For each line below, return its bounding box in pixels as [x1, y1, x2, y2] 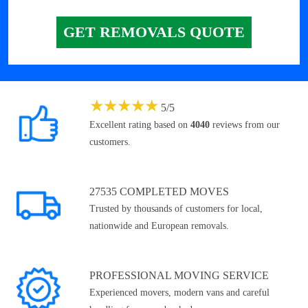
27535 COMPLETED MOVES [89, 186, 229, 198]
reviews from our [210, 120, 280, 131]
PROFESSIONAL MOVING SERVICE [89, 269, 269, 282]
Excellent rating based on [89, 120, 190, 131]
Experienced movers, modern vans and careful [89, 287, 269, 298]
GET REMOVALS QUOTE [63, 23, 245, 41]
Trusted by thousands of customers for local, [89, 203, 263, 214]
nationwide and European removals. [89, 221, 229, 232]
